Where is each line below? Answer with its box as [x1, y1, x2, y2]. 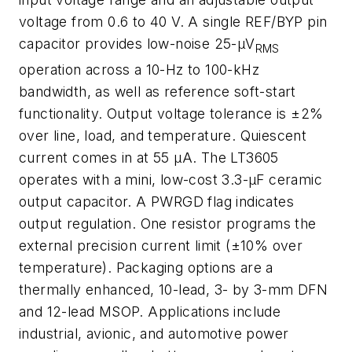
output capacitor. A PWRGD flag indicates [19, 193, 294, 211]
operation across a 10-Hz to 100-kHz [19, 61, 259, 79]
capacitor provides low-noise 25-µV [19, 35, 255, 52]
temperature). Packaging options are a [19, 259, 273, 277]
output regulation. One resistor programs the [19, 215, 317, 233]
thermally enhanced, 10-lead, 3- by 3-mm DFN [19, 281, 328, 299]
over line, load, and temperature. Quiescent [19, 127, 307, 145]
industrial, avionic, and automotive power [19, 325, 289, 343]
